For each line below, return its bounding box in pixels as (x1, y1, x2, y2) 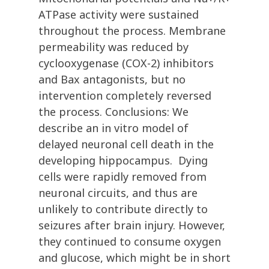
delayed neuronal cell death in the (38, 137, 214, 152)
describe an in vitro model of (38, 121, 189, 136)
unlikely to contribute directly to (38, 202, 208, 217)
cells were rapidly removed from (38, 169, 207, 184)
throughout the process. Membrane (38, 23, 226, 38)
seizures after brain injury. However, (38, 218, 225, 233)
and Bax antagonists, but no (38, 72, 186, 87)
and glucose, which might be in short (38, 250, 231, 265)
